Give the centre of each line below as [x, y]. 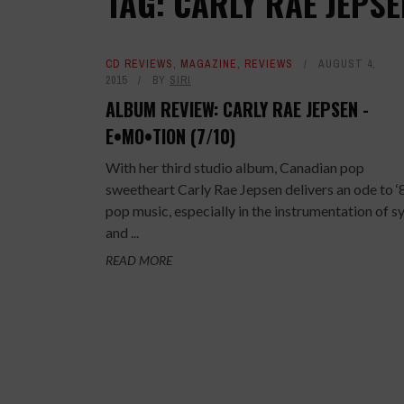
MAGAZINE [209, 64]
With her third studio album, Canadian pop [235, 167]
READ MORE [139, 260]
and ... [122, 232]
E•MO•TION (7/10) [170, 136]
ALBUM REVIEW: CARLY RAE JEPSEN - [237, 109]
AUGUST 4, [347, 64]
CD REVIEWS [139, 64]
